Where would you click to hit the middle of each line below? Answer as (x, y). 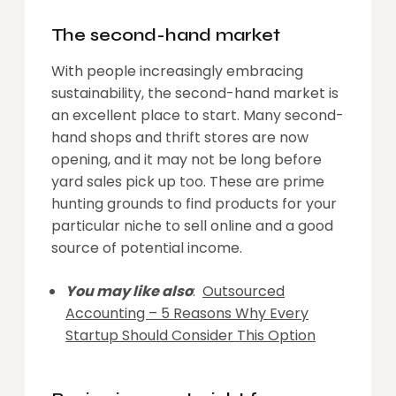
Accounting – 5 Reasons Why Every (187, 313)
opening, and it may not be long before (187, 159)
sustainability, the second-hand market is (195, 93)
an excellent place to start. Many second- (198, 115)
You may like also (129, 291)
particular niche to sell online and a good (192, 225)
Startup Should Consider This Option (190, 335)
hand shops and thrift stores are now (180, 137)
